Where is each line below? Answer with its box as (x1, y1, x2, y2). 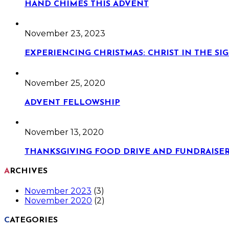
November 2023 (25, 186, 91, 196)
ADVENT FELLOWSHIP (25, 98, 120, 107)
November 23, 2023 (25, 29, 105, 39)
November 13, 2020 (25, 127, 104, 138)
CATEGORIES (10, 216, 58, 225)
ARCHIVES (10, 167, 48, 175)
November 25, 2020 (25, 78, 105, 88)
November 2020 (25, 195, 92, 205)
